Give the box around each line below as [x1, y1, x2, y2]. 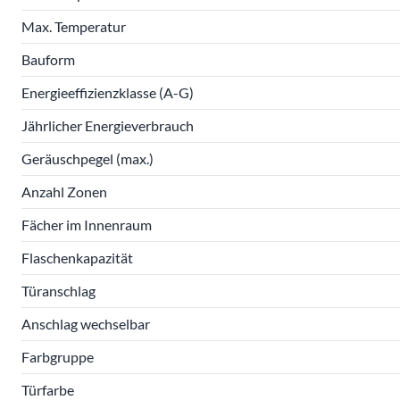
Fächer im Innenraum [21, 216, 152, 233]
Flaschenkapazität [21, 249, 133, 266]
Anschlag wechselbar [21, 315, 150, 332]
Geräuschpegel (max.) [21, 150, 154, 167]
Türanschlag [21, 282, 96, 299]
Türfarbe [21, 381, 74, 398]
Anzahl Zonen [21, 183, 107, 200]
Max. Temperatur [21, 18, 126, 35]
